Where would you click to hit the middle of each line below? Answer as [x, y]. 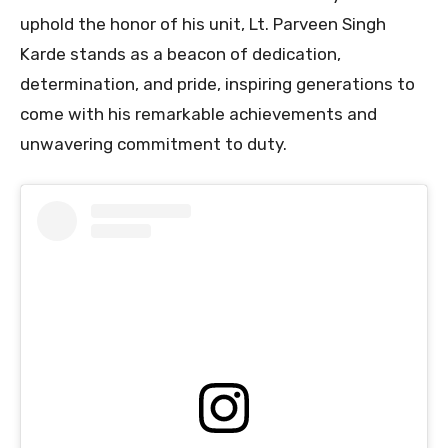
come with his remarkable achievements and [198, 113]
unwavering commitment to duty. [153, 143]
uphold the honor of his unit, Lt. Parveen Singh [203, 23]
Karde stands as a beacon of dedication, [180, 53]
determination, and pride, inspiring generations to [217, 83]
